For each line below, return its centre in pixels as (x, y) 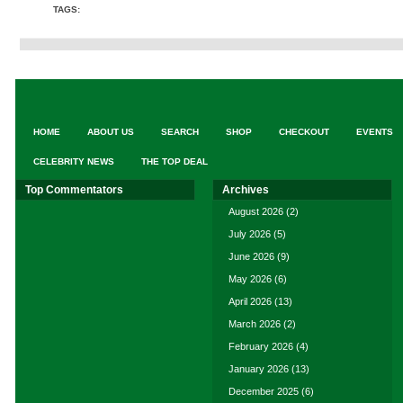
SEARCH (180, 132)
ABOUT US (111, 132)
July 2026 (250, 234)
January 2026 (259, 369)
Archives (246, 190)
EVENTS (375, 132)
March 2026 (255, 324)
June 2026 (251, 256)
